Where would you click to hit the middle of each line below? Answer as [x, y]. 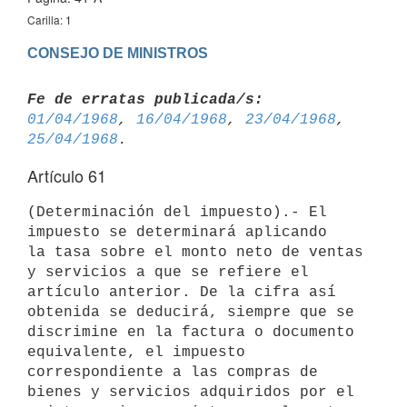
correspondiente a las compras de [173, 372]
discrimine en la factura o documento [191, 332]
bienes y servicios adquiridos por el [191, 392]
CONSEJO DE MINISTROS [118, 53]
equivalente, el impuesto [136, 352]
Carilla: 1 [50, 20]
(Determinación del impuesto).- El [177, 212]
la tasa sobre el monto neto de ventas [195, 252]
